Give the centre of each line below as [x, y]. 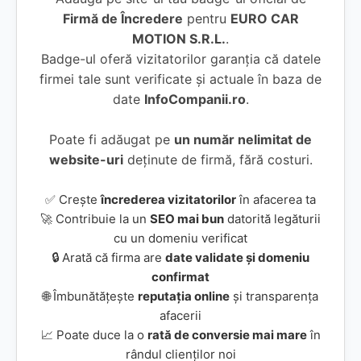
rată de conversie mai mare [227, 335]
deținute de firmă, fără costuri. [218, 160]
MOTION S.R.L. [179, 39]
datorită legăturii [272, 219]
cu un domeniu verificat [180, 238]
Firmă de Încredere [122, 19]
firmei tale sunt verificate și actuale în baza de [180, 79]
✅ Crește [73, 199]
